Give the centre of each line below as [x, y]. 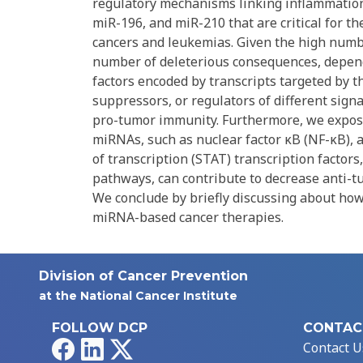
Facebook [102, 347]
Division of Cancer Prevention [143, 276]
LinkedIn [130, 347]
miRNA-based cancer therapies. [188, 218]
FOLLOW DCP [100, 328]
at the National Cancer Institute [138, 296]
